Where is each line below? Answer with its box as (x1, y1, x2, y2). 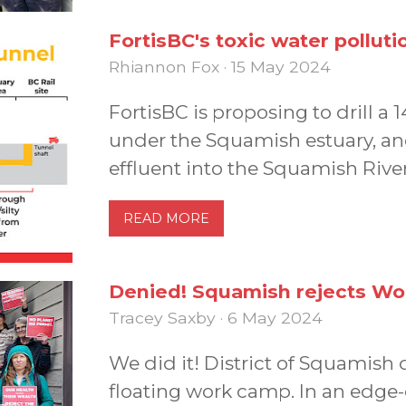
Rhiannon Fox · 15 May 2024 (109, 57, 331, 77)
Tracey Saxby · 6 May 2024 (109, 307, 323, 327)
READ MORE (123, 210, 209, 227)
